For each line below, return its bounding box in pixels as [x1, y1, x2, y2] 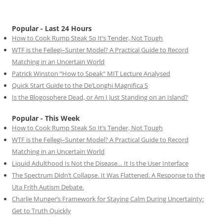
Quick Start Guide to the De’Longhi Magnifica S [12, 80, 148, 90]
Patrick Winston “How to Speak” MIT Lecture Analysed [12, 69, 170, 78]
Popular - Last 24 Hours [12, 23, 92, 33]
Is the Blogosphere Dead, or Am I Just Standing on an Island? [12, 92, 188, 102]
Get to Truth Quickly [12, 206, 71, 215]
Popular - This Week [12, 113, 80, 123]
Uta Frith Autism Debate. [12, 182, 84, 191]
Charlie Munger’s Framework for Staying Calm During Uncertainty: [12, 194, 204, 203]
